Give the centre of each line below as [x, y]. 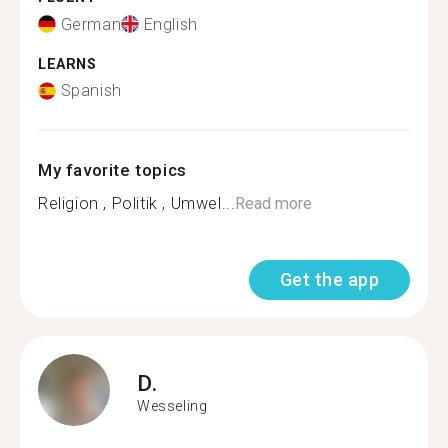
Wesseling [172, 405]
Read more [274, 203]
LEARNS [67, 64]
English [170, 24]
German [91, 24]
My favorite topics [112, 170]
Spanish [91, 90]
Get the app [329, 279]
